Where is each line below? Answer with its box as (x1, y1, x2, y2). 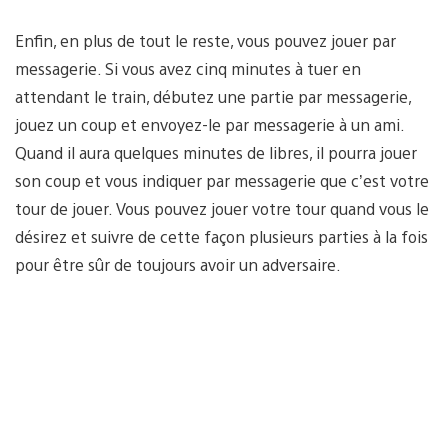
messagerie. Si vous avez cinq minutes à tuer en (15, 57, 361, 79)
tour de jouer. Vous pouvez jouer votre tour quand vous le (15, 197, 429, 219)
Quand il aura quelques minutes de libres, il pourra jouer (15, 141, 417, 163)
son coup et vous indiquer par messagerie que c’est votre (15, 169, 429, 191)
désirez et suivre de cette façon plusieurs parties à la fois (15, 225, 428, 247)
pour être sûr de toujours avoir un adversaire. (15, 253, 341, 275)
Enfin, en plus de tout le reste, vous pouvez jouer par (15, 29, 396, 51)
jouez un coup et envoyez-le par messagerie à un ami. (15, 113, 404, 135)
